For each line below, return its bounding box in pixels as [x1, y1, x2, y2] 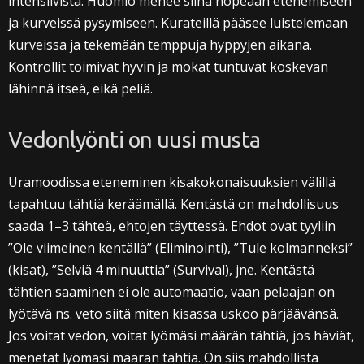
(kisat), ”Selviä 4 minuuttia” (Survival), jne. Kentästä [8, 260, 314, 279]
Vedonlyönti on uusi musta [8, 127, 261, 152]
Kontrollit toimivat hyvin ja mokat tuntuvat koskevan [8, 57, 328, 76]
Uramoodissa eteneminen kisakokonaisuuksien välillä [8, 172, 336, 191]
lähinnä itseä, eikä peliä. [8, 79, 153, 97]
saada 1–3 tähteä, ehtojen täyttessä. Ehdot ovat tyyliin [8, 216, 336, 235]
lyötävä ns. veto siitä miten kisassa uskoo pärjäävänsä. [8, 304, 339, 323]
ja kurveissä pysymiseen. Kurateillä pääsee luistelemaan [8, 13, 348, 32]
